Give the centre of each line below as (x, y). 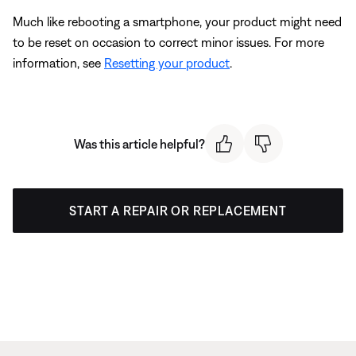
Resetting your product (167, 63)
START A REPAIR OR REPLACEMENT (178, 211)
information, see (58, 63)
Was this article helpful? (139, 143)
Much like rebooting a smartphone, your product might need (177, 22)
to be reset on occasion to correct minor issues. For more (168, 43)
